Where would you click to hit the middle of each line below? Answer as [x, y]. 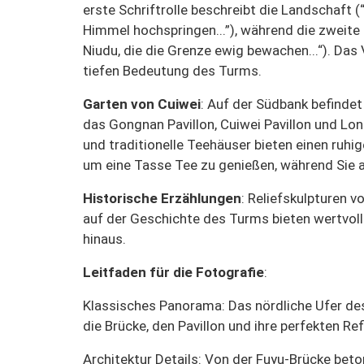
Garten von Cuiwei [142, 104]
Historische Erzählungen [162, 198]
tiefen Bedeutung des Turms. [172, 70]
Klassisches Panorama [152, 305]
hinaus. [104, 238]
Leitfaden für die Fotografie [173, 272]
